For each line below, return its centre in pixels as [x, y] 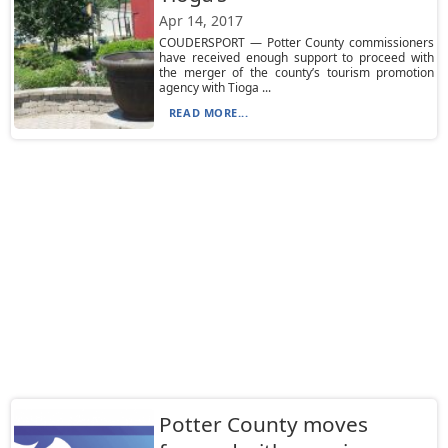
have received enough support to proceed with [296, 57]
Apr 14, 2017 [200, 20]
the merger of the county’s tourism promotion [296, 72]
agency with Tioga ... [214, 87]
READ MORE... [208, 112]
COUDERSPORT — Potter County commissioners [296, 42]
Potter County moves [263, 424]
